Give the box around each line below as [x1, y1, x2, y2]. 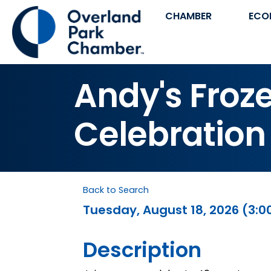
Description [83, 235, 201, 265]
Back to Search [83, 184, 149, 197]
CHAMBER [165, 9, 212, 23]
